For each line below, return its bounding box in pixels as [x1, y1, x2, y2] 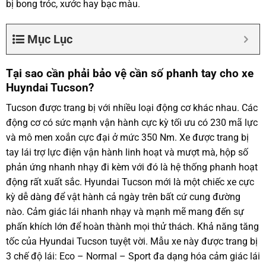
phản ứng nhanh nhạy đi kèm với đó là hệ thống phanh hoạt [5, 161, 258, 173]
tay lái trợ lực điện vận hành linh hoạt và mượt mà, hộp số [5, 147, 248, 159]
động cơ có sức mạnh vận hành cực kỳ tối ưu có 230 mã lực [5, 117, 258, 129]
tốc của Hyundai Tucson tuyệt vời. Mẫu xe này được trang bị [5, 236, 258, 248]
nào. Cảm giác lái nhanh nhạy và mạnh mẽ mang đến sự [5, 206, 244, 218]
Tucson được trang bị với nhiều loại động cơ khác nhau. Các [5, 102, 258, 114]
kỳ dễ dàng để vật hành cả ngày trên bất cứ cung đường [5, 191, 240, 203]
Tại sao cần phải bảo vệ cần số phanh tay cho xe [5, 66, 254, 80]
